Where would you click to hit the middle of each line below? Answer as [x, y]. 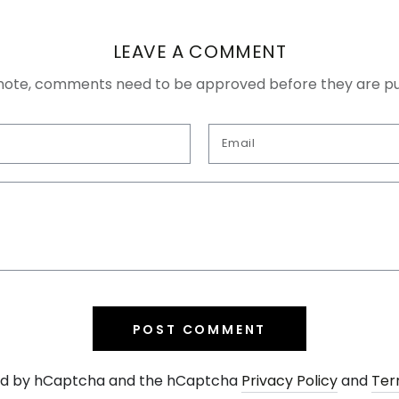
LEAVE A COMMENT [199, 51]
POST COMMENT [199, 329]
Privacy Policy [289, 380]
